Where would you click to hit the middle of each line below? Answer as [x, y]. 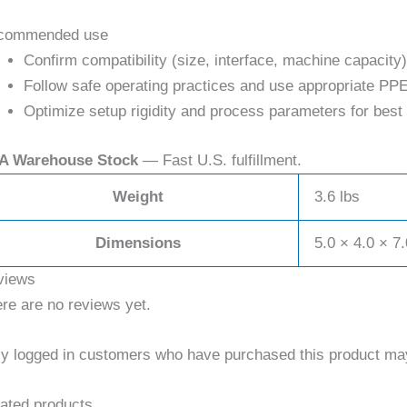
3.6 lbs [337, 196]
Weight [138, 196]
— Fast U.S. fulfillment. [220, 160]
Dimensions [138, 243]
